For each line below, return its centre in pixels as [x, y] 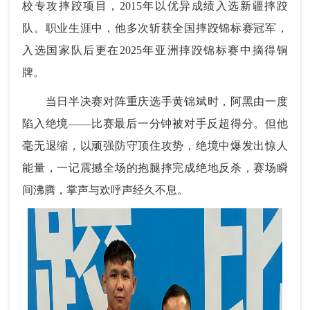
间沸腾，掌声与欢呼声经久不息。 [106, 190]
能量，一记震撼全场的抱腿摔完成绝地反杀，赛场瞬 [155, 168]
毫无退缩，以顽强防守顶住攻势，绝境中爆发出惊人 [155, 146]
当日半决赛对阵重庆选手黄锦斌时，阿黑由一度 [155, 102]
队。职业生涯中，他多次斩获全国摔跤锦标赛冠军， [155, 28]
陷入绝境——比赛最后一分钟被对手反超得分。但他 [155, 124]
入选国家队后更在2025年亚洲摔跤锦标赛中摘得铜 [155, 51]
